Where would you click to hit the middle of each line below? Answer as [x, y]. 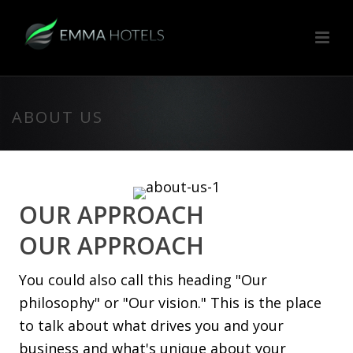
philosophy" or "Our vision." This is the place [170, 303]
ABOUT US [58, 117]
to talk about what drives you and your [151, 325]
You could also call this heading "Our [143, 280]
